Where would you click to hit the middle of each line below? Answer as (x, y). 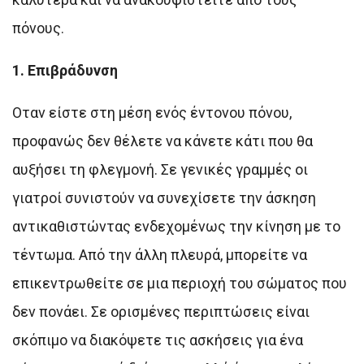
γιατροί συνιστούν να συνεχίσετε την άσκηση (164, 197)
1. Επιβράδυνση (65, 70)
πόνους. (38, 28)
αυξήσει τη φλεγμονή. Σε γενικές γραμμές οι (160, 169)
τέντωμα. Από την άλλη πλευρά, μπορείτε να (160, 254)
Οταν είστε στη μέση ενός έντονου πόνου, (152, 112)
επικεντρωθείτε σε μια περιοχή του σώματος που (180, 283)
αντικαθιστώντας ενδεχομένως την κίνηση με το (176, 226)
